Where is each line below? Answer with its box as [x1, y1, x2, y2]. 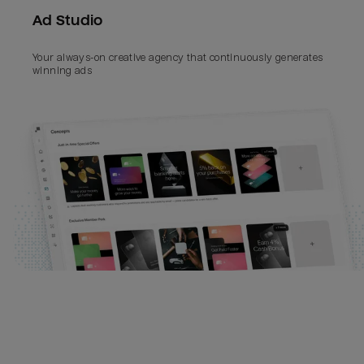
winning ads [32, 65, 93, 76]
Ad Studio [32, 11, 102, 29]
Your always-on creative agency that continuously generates [32, 52, 323, 63]
